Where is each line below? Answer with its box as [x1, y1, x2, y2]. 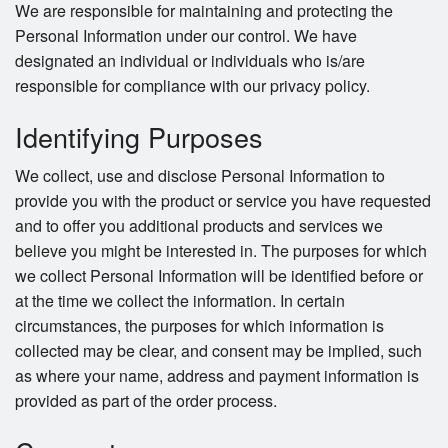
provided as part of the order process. [15, 389, 277, 413]
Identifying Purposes [15, 117, 263, 157]
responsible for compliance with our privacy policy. [15, 74, 370, 98]
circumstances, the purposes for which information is [15, 314, 384, 338]
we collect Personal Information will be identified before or [15, 264, 423, 288]
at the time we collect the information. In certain [15, 289, 345, 313]
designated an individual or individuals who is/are [15, 49, 365, 73]
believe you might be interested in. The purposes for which [15, 239, 427, 263]
